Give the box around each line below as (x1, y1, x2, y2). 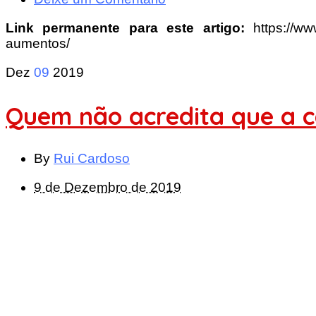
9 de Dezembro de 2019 (34, 179, 181, 195)
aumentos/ (6, 36, 70, 51)
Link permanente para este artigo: (6, 20, 253, 36)
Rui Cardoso (54, 150, 130, 166)
